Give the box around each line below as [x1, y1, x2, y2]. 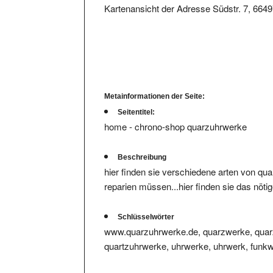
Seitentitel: [118, 96, 155, 105]
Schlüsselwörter [118, 200, 175, 210]
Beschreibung [118, 141, 167, 150]
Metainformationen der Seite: [104, 80, 205, 89]
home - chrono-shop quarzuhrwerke [104, 108, 247, 121]
